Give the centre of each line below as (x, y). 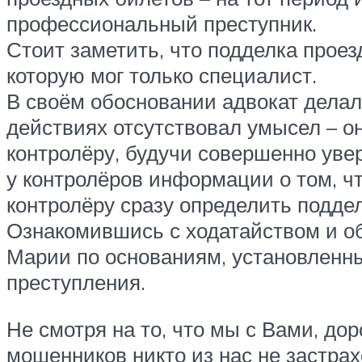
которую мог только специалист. (162, 76)
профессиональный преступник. (162, 24)
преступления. (76, 282)
